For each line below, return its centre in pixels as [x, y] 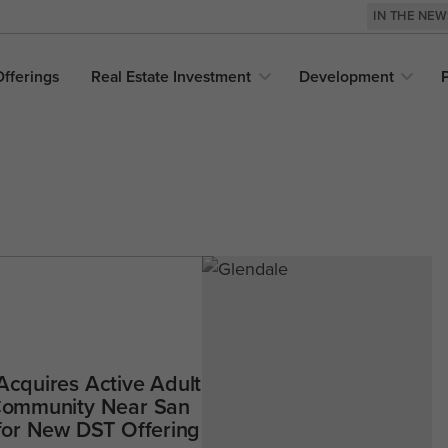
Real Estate [132, 77]
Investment [212, 77]
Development [346, 77]
